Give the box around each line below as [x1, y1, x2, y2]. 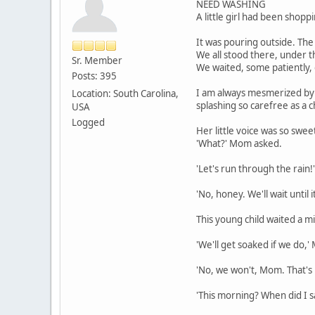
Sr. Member [72, 53, 122, 67]
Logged [72, 115, 105, 129]
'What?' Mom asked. [196, 136, 282, 150]
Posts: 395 [72, 69, 117, 82]
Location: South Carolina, [72, 86, 179, 100]
